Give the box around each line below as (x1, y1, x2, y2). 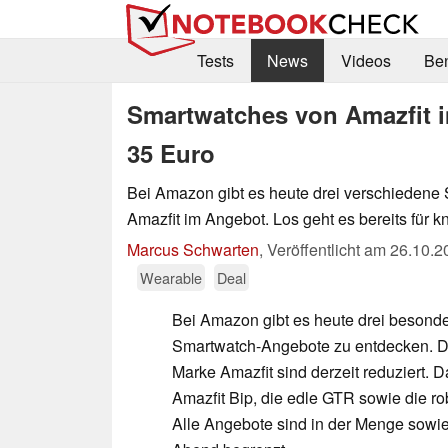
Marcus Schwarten (127, 237, 259, 261)
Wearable (140, 266, 202, 288)
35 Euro (127, 135, 215, 170)
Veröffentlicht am (267, 237, 390, 261)
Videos (340, 49, 391, 73)
